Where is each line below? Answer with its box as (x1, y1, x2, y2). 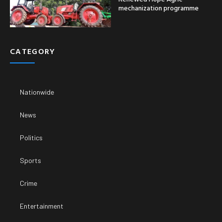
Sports (20, 156, 41, 165)
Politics (20, 133, 43, 142)
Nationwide (20, 87, 54, 96)
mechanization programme (118, 2, 199, 13)
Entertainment (20, 201, 63, 210)
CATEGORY (10, 45, 55, 57)
